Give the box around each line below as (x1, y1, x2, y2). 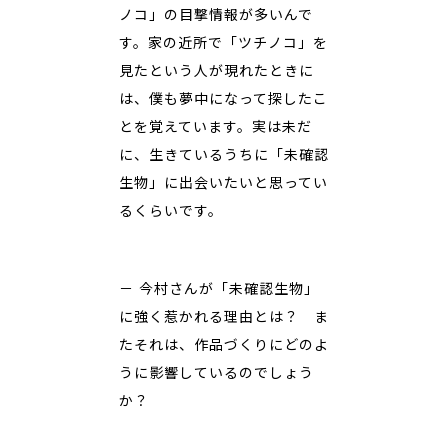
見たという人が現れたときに (119, 61, 314, 81)
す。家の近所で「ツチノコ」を (119, 33, 328, 53)
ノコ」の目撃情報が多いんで (119, 5, 313, 25)
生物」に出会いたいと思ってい (119, 173, 328, 193)
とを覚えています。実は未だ (119, 117, 312, 137)
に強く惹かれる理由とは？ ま (119, 307, 329, 327)
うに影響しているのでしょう (119, 363, 314, 383)
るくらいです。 (119, 201, 223, 221)
